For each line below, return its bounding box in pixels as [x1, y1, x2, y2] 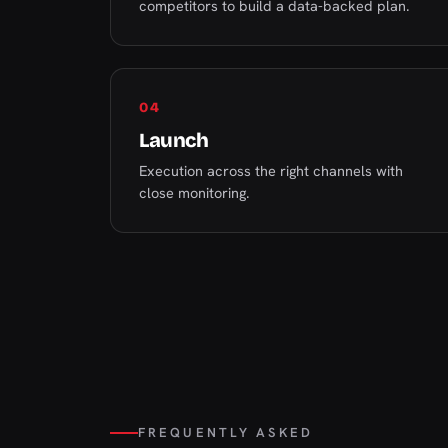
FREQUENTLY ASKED [138, 424, 313, 441]
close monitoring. [139, 183, 249, 202]
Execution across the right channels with [139, 161, 403, 180]
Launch [139, 128, 208, 152]
